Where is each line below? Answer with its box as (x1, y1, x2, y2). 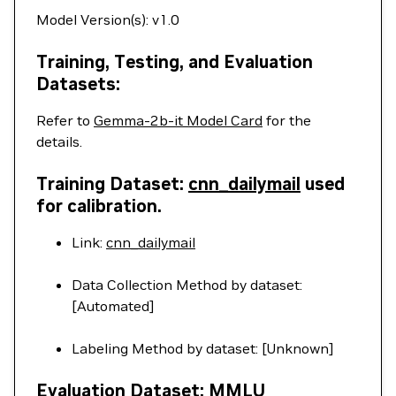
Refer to (36, 111, 94, 129)
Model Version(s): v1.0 (36, 11, 179, 28)
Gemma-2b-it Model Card (94, 111, 263, 129)
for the (263, 111, 311, 129)
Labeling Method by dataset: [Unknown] (72, 339, 334, 357)
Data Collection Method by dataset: (72, 276, 302, 293)
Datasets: (36, 72, 120, 95)
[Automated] (72, 297, 155, 315)
